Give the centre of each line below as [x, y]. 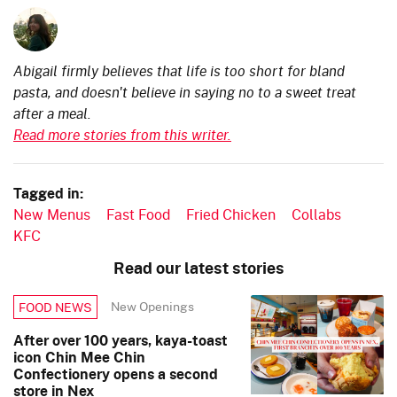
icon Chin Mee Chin [79, 357]
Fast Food [138, 214]
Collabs [316, 214]
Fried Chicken [231, 214]
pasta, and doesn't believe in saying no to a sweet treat [185, 91]
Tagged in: [48, 193]
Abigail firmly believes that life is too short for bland [179, 70]
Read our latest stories [198, 267]
